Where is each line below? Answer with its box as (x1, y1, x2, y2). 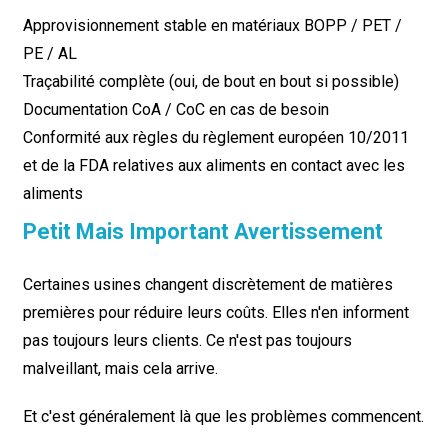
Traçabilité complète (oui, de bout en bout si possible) (22, 72, 399, 91)
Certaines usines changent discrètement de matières (22, 275, 393, 294)
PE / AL (22, 44, 77, 63)
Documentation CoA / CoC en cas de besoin (22, 100, 329, 119)
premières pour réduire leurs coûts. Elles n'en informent (22, 303, 409, 322)
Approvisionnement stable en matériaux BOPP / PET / (22, 16, 402, 35)
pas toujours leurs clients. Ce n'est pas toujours (22, 331, 352, 350)
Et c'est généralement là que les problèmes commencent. (22, 407, 424, 426)
